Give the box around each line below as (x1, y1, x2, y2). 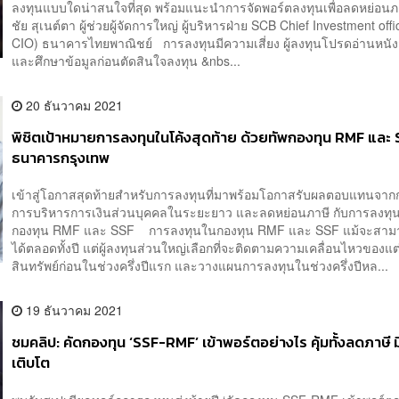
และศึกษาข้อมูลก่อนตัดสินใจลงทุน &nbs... (12, 51, 241, 69)
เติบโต (12, 352, 51, 375)
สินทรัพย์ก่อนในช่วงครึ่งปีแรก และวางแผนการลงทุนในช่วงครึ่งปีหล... (12, 256, 389, 275)
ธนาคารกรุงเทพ (12, 146, 110, 169)
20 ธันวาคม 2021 (22, 95, 124, 114)
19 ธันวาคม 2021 (22, 301, 124, 320)
